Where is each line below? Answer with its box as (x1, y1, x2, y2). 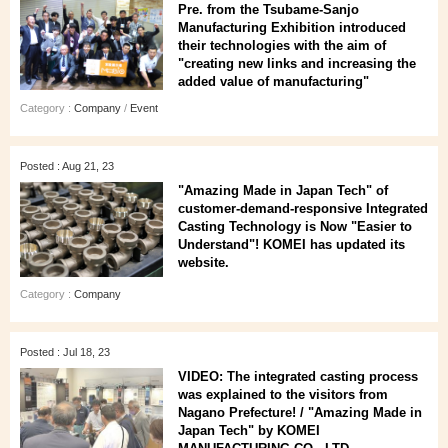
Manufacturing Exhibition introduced (178, 20, 406, 35)
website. (178, 255, 229, 270)
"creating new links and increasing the (178, 56, 416, 71)
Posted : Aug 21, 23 (20, 160, 114, 172)
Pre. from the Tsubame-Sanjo (178, 2, 359, 17)
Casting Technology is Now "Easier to (178, 219, 412, 234)
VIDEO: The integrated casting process (178, 369, 418, 384)
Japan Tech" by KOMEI (178, 423, 320, 438)
